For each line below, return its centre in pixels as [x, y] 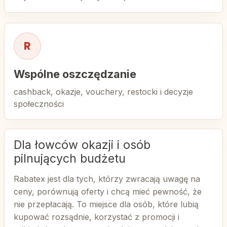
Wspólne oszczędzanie [75, 74]
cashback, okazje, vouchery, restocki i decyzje [103, 92]
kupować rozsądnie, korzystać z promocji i [97, 217]
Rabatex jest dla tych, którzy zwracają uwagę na [107, 179]
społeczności [39, 104]
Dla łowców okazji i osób [82, 145]
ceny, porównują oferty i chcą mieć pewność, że [108, 192]
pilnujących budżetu [70, 159]
